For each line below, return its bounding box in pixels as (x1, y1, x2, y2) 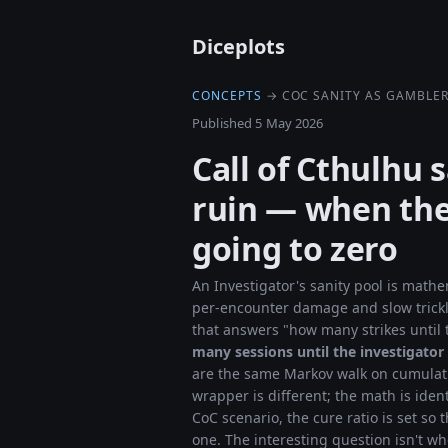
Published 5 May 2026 (192, 114, 324, 132)
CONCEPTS (192, 87, 262, 104)
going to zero (192, 227, 398, 270)
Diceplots (192, 33, 285, 60)
